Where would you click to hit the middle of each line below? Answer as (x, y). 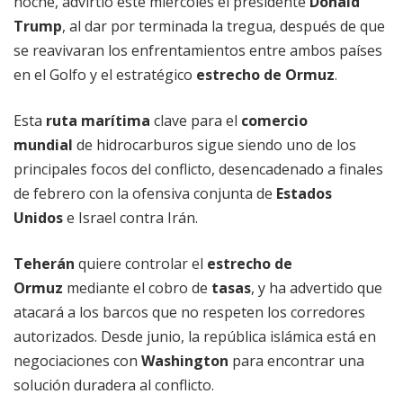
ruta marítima (98, 121)
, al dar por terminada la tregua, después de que (224, 27)
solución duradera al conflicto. (114, 385)
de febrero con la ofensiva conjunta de (145, 194)
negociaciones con (77, 361)
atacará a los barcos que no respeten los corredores (189, 313)
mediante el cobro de (137, 288)
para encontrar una (296, 361)
